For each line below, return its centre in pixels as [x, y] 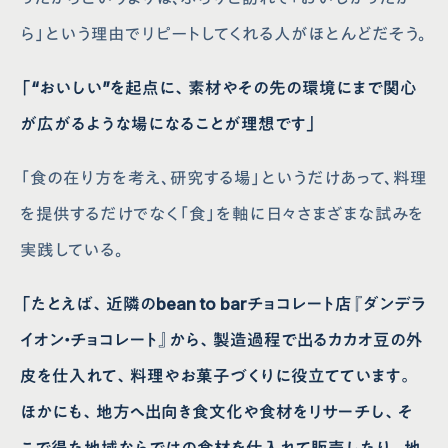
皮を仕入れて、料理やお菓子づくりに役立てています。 [217, 375]
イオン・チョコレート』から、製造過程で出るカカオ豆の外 [222, 339]
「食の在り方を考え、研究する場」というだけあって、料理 [224, 177]
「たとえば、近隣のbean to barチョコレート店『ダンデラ [223, 303]
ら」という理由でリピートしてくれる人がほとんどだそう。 [224, 33]
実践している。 [72, 249]
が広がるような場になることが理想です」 [169, 123]
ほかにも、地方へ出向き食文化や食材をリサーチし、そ [217, 411]
